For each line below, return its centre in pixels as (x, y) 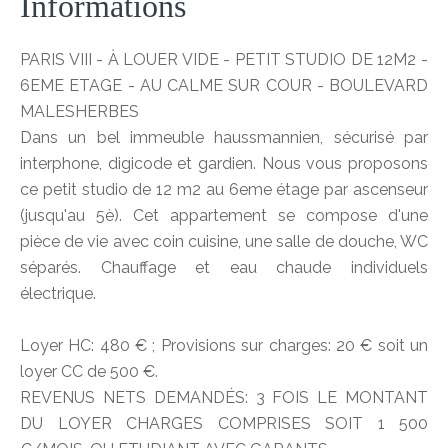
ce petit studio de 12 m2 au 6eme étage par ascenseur (224, 189)
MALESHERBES (79, 111)
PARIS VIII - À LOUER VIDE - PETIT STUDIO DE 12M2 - (224, 59)
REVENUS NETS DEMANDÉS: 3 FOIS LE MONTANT (224, 397)
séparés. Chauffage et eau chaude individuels (224, 267)
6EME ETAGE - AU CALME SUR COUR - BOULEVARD (224, 85)
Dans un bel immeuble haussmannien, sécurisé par (224, 137)
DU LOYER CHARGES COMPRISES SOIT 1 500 (224, 423)
